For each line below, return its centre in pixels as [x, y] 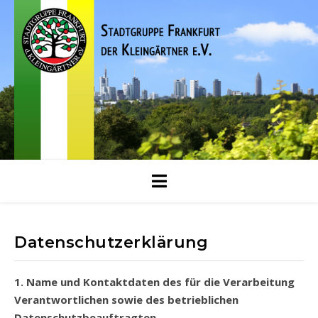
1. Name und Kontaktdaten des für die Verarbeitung [19, 282]
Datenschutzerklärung [111, 242]
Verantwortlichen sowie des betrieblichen [126, 300]
